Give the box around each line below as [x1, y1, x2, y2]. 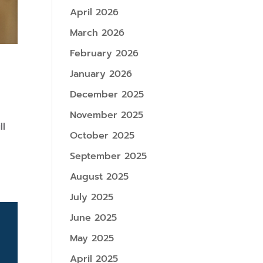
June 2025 [70, 211, 117, 225]
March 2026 [70, 26, 125, 40]
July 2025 [70, 190, 114, 204]
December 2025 [70, 87, 144, 102]
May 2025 [70, 231, 114, 245]
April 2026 [70, 5, 119, 19]
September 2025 [70, 149, 147, 163]
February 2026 [70, 46, 139, 60]
